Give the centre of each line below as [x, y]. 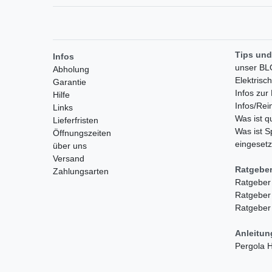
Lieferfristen [76, 121]
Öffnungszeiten [82, 133]
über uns [70, 146]
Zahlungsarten [81, 172]
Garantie [70, 82]
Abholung [71, 70]
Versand [69, 159]
